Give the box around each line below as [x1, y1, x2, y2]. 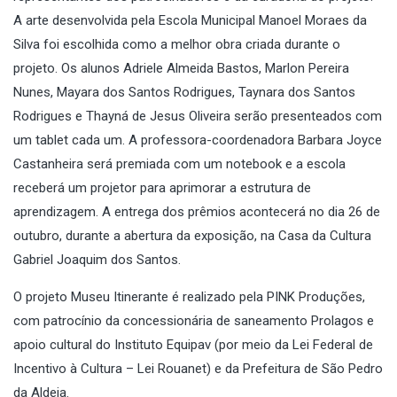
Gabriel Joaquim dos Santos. [13, 251, 181, 268]
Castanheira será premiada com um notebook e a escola [13, 155, 346, 172]
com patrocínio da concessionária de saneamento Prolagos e [13, 312, 374, 329]
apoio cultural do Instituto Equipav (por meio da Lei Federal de [13, 336, 373, 353]
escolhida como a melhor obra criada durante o [63, 35, 340, 52]
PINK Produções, [267, 288, 365, 305]
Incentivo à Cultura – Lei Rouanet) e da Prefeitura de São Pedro [13, 360, 383, 377]
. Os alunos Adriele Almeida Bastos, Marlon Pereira [55, 59, 349, 76]
